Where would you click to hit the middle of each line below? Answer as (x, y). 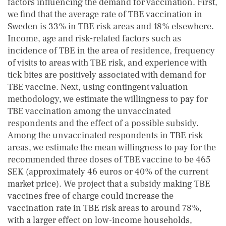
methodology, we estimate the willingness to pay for (108, 99)
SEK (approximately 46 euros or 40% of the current (108, 172)
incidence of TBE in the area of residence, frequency (111, 51)
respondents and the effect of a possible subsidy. (103, 123)
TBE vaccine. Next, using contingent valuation (98, 87)
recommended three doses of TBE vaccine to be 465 (109, 160)
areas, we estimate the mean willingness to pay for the (112, 148)
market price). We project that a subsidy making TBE (109, 184)
